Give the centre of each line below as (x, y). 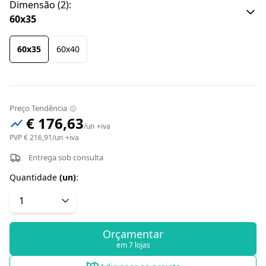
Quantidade (33, 178)
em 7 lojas (133, 245)
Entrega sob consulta (66, 158)
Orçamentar (133, 234)
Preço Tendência (38, 108)
